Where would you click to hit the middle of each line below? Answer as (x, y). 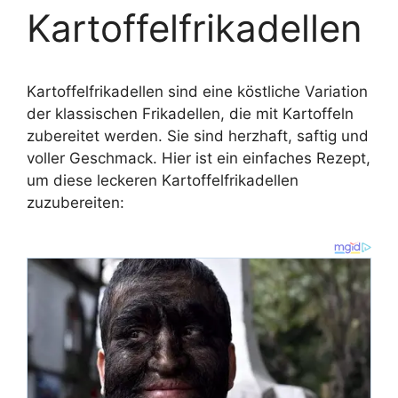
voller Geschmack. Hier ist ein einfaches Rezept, (199, 159)
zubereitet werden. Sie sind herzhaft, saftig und (198, 136)
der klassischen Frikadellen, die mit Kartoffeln (190, 114)
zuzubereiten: (76, 203)
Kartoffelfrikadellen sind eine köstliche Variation (197, 92)
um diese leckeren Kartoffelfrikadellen (163, 181)
